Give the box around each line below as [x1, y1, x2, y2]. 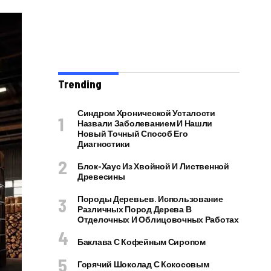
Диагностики [77, 139, 130, 149]
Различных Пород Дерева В [77, 204, 192, 214]
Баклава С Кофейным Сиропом [77, 237, 206, 247]
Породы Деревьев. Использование [77, 194, 223, 204]
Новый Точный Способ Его [77, 128, 188, 139]
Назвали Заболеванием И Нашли [77, 118, 213, 128]
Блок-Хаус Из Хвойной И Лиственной [77, 161, 229, 171]
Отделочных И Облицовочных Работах [77, 214, 239, 224]
